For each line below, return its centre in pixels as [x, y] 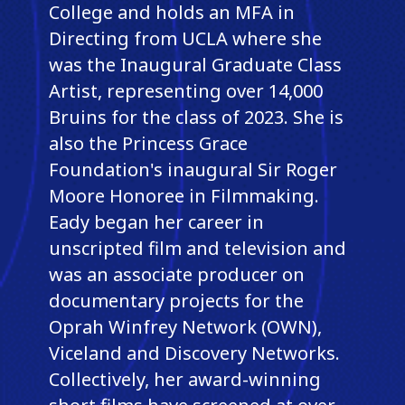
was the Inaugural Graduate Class [195, 64]
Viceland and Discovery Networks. [194, 353]
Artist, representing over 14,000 [185, 90]
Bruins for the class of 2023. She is [196, 117]
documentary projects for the [176, 300]
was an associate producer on [176, 274]
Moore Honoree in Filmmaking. [184, 195]
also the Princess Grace [148, 143]
